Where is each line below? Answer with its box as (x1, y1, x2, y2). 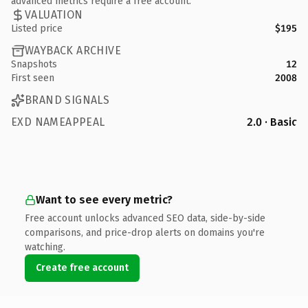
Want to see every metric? (36, 192, 173, 206)
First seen (11, 71, 54, 84)
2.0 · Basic (247, 115, 297, 129)
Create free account (36, 261, 129, 274)
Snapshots (11, 58, 57, 70)
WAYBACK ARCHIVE (25, 44, 121, 57)
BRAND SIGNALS (25, 93, 110, 107)
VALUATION (25, 8, 83, 21)
